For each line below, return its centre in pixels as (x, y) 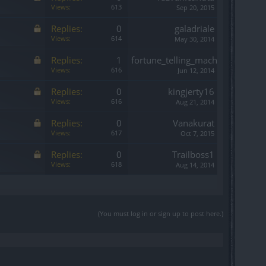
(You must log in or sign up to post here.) (161, 213)
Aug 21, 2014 (195, 102)
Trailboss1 (193, 154)
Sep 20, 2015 (195, 7)
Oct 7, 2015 (197, 133)
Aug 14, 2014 (195, 165)
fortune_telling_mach (174, 60)
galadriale (194, 28)
